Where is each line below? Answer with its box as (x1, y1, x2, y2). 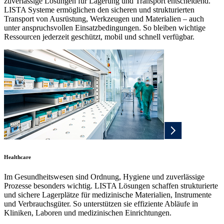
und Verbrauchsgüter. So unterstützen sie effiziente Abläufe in (4, 199, 198, 208)
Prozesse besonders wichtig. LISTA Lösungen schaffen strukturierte (4, 181, 218, 190)
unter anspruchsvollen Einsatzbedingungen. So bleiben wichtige (4, 23, 205, 32)
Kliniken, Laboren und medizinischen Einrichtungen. (4, 208, 171, 217)
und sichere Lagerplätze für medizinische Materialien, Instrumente (4, 190, 211, 199)
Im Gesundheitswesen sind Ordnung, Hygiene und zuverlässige (4, 172, 204, 181)
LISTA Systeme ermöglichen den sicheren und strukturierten (4, 5, 194, 14)
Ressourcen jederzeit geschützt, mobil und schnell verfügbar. (4, 32, 194, 41)
